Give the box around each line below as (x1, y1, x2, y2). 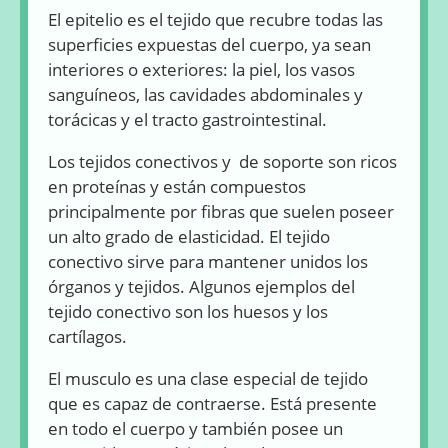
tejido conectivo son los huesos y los (48, 300, 328, 324)
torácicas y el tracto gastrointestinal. (48, 108, 327, 132)
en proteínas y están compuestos (48, 175, 306, 199)
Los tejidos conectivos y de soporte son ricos (48, 150, 397, 174)
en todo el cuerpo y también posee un (48, 417, 343, 441)
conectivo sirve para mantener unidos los (48, 250, 368, 274)
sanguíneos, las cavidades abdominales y (48, 83, 363, 107)
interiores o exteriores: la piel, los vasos (48, 58, 355, 82)
